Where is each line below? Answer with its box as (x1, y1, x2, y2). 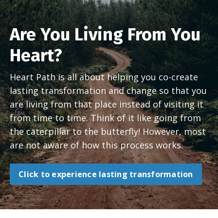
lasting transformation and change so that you (10, 85, 207, 96)
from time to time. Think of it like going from (10, 112, 201, 124)
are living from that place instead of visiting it (10, 98, 203, 110)
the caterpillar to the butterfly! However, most (10, 126, 206, 137)
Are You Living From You (10, 24, 200, 45)
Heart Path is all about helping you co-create (10, 71, 198, 83)
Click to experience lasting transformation (18, 169, 193, 180)
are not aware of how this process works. (10, 139, 185, 151)
